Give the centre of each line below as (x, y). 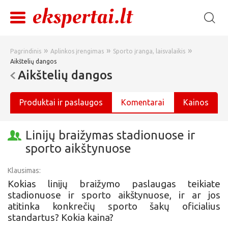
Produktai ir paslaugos (61, 102)
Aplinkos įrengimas (77, 51)
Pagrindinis (26, 51)
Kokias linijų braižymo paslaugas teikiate (114, 184)
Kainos (196, 102)
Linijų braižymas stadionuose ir (110, 135)
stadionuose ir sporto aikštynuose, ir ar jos (114, 195)
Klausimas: (24, 170)
